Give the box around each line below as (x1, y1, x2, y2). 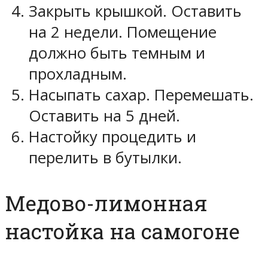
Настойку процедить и (29, 126, 196, 147)
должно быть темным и (29, 42, 205, 63)
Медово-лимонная (5, 189, 208, 218)
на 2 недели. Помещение (29, 21, 217, 42)
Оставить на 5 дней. (29, 105, 180, 126)
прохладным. (29, 63, 127, 84)
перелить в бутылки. (29, 147, 182, 168)
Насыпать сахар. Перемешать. (29, 84, 254, 105)
